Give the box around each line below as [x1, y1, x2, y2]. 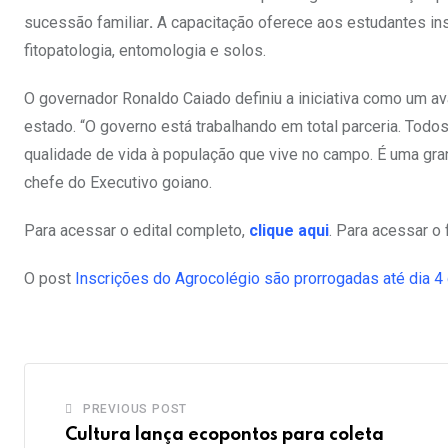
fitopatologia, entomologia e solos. [24, 41, 266, 60]
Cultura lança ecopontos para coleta [65, 426, 384, 444]
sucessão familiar [24, 13, 149, 32]
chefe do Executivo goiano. [24, 173, 212, 192]
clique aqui [249, 221, 329, 240]
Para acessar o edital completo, [24, 221, 249, 240]
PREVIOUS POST [82, 402, 188, 416]
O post [24, 269, 75, 288]
